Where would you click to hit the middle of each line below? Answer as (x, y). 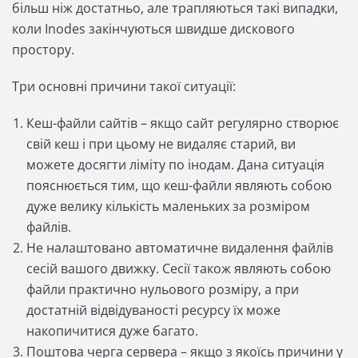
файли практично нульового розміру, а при (163, 290)
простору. (43, 50)
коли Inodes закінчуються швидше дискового (153, 29)
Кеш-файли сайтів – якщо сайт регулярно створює (183, 123)
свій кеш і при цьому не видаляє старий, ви (161, 144)
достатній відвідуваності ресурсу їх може (153, 310)
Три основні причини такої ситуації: (124, 87)
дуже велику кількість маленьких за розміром (168, 207)
